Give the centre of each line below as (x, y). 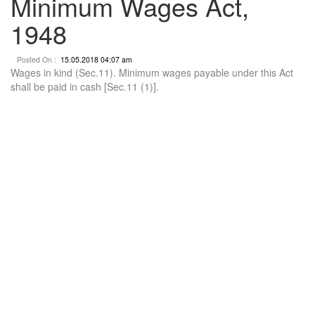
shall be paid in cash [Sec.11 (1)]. (85, 86)
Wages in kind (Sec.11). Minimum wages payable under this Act (152, 72)
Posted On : (36, 59)
